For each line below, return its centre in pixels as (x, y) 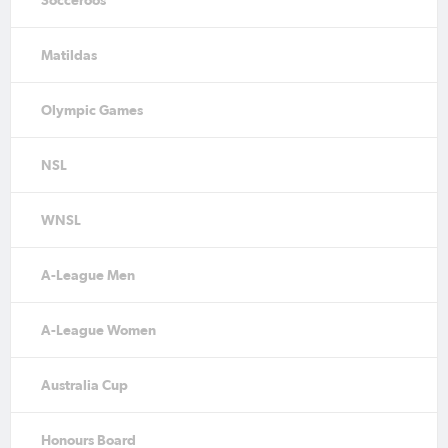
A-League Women (98, 329)
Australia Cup (84, 384)
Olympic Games (92, 109)
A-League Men (88, 274)
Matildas (69, 54)
